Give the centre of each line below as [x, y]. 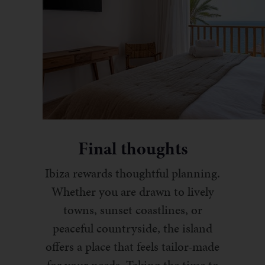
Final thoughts [132, 149]
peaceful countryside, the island [132, 229]
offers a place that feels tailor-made [132, 247]
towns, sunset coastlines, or [132, 210]
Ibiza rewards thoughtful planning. [132, 174]
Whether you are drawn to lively [132, 192]
